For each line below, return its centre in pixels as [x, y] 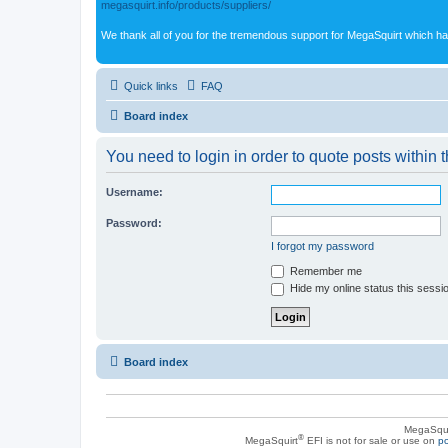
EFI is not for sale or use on [370, 440]
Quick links [151, 85]
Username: [134, 191]
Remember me [324, 270]
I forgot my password [322, 245]
